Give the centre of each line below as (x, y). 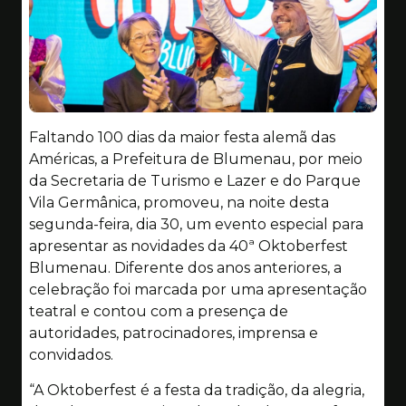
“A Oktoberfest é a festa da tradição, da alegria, (197, 390)
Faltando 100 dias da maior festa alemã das (182, 138)
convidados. (71, 355)
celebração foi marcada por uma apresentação (198, 290)
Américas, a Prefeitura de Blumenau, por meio (196, 159)
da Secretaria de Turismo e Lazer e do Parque (195, 181)
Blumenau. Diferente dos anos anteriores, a (185, 268)
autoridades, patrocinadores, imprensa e (174, 333)
